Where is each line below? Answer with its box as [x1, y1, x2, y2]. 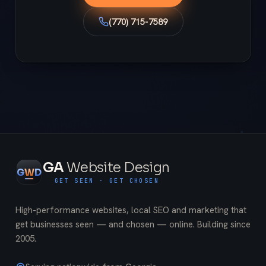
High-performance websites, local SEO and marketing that [15, 204, 246, 216]
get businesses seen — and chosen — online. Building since [15, 218, 251, 230]
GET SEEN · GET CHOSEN [54, 177, 160, 185]
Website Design [66, 159, 170, 176]
